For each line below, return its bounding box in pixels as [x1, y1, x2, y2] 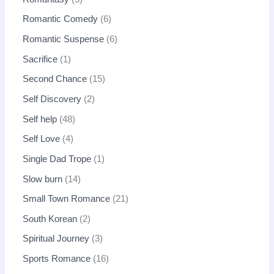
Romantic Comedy [23, 14, 98, 24]
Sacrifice [23, 54, 58, 64]
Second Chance [23, 74, 87, 84]
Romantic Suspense [23, 34, 105, 45]
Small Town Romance [23, 194, 111, 204]
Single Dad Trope [23, 154, 92, 164]
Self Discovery [23, 94, 82, 104]
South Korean [23, 213, 78, 224]
